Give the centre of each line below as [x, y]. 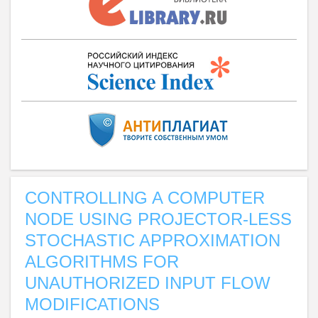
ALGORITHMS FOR [102, 261]
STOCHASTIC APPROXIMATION [153, 240]
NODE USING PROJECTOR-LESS [158, 219]
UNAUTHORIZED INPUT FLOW [148, 283]
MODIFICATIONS [92, 304]
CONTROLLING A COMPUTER [145, 197]
